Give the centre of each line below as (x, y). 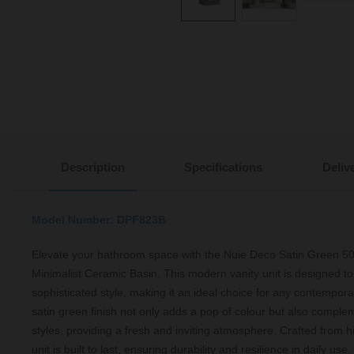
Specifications (224, 168)
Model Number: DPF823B (99, 220)
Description (92, 168)
